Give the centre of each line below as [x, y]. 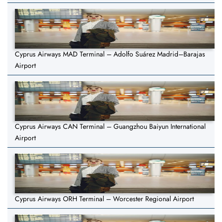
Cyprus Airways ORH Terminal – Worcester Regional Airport [104, 199]
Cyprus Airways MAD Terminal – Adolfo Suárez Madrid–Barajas [110, 54]
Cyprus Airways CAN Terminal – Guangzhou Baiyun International [110, 127]
